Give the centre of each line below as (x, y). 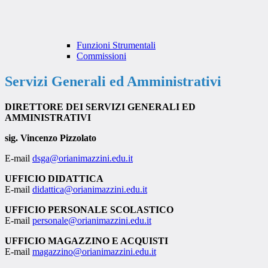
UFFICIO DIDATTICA (54, 179)
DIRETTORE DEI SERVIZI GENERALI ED (100, 107)
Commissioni (101, 56)
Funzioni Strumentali (116, 45)
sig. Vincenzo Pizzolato (51, 138)
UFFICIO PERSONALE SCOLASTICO (89, 210)
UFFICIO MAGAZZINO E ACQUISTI (86, 241)
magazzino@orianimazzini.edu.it (94, 252)
